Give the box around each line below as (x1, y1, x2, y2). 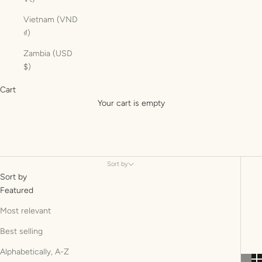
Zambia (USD (23, 49, 73, 58)
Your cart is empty (97, 98, 165, 108)
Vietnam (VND (23, 15, 78, 25)
